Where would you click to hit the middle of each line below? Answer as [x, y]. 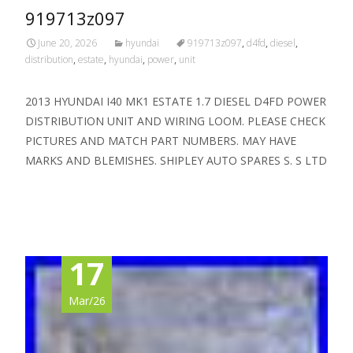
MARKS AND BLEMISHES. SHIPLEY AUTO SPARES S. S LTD [176, 160]
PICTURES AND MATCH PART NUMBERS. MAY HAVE [161, 141]
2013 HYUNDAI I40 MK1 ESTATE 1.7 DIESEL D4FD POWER [176, 101]
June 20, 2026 [67, 43]
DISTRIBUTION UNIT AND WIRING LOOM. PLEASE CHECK [175, 121]
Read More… [60, 190]
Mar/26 [87, 301]
